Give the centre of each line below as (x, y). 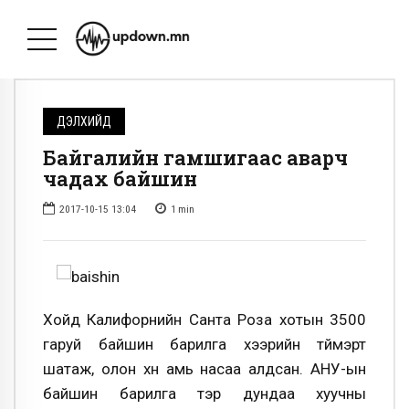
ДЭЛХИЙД (84, 121)
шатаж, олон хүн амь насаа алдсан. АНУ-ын (204, 368)
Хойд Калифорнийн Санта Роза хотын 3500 (204, 319)
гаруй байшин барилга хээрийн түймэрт (204, 344)
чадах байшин (120, 179)
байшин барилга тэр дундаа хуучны (204, 393)
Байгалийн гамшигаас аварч (195, 158)
